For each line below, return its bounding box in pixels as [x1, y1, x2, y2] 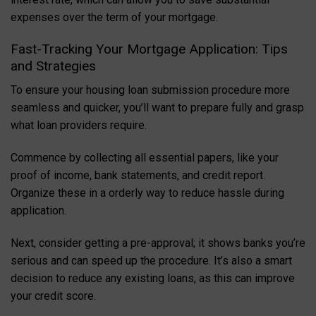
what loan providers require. [11, 119, 147, 133]
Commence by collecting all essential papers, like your [11, 151, 279, 165]
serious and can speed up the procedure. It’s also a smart [11, 254, 292, 268]
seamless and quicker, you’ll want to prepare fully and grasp [11, 101, 304, 115]
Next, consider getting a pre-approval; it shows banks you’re [11, 236, 305, 250]
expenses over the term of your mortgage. [11, 11, 218, 25]
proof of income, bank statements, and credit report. [11, 169, 265, 183]
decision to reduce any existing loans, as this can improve [11, 272, 295, 286]
